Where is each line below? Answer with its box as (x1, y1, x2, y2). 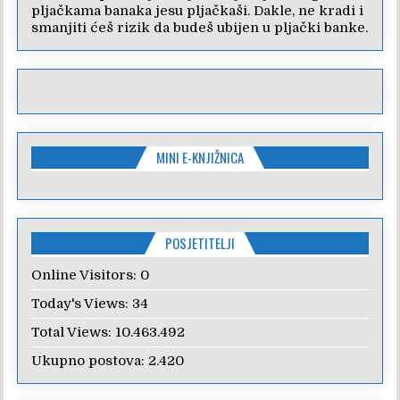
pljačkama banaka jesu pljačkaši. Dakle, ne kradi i (31, 3, 364, 19)
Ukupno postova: (31, 352, 149, 369)
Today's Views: (31, 295, 133, 312)
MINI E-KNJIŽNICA (156, 147, 244, 167)
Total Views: (31, 323, 116, 340)
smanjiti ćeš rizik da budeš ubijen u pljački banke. (31, 20, 369, 36)
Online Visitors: (31, 266, 141, 283)
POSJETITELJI (165, 232, 235, 253)
